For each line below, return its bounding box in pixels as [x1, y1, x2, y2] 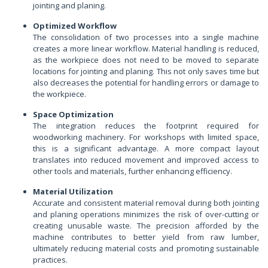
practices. [33, 254, 68, 266]
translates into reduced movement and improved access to [33, 154, 259, 166]
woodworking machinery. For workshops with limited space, [33, 132, 259, 143]
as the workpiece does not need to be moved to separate [33, 54, 259, 66]
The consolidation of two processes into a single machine [33, 32, 259, 43]
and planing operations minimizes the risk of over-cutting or [33, 209, 259, 220]
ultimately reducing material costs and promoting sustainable [33, 243, 259, 254]
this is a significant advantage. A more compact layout [33, 143, 259, 154]
